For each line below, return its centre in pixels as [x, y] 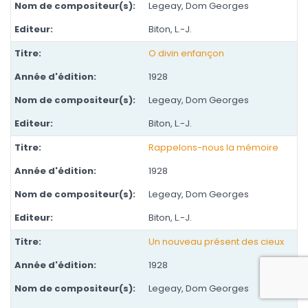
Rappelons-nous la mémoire [213, 147]
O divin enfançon [186, 53]
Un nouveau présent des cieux [216, 242]
